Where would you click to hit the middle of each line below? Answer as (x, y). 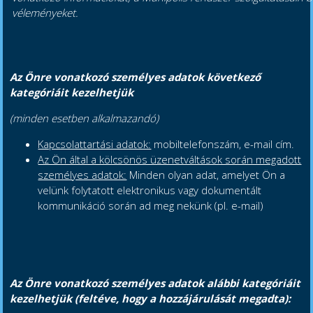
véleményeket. (45, 13)
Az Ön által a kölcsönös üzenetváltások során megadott (170, 160)
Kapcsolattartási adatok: (95, 144)
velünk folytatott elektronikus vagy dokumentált (150, 190)
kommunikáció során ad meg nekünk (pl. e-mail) (151, 206)
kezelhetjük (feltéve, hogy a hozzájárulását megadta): (151, 299)
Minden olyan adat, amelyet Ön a (206, 175)
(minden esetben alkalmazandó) (85, 118)
